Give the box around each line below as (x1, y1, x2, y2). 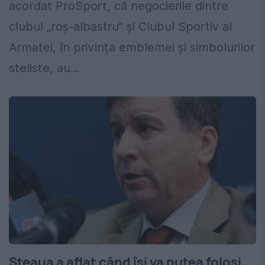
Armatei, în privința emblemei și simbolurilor (9, 40, 255, 55)
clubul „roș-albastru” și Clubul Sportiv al (9, 20, 232, 34)
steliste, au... (9, 61, 79, 76)
